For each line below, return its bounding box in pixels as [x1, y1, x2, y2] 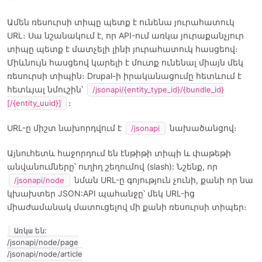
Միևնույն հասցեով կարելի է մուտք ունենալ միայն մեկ [7, 57, 243, 68]
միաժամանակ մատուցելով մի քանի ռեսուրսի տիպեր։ [7, 202, 247, 212]
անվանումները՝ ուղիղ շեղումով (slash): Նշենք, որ [7, 161, 218, 172]
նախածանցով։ [167, 123, 237, 133]
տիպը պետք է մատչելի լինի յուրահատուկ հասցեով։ [7, 44, 238, 54]
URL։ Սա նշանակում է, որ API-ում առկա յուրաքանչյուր [7, 30, 244, 41]
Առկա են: [14, 226, 47, 236]
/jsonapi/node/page [7, 238, 78, 247]
